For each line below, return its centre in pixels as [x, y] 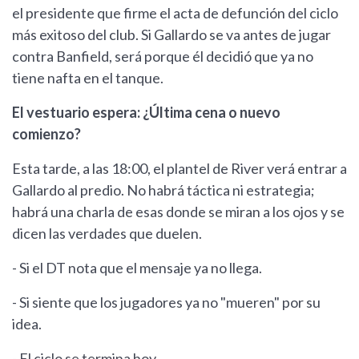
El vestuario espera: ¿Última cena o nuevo [146, 113]
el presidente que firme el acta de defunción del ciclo [175, 13]
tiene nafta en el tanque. [88, 78]
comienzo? [46, 134]
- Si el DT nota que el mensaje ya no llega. [137, 268]
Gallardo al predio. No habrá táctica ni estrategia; [163, 190]
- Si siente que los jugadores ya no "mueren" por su [166, 303]
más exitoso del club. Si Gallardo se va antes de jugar [171, 35]
